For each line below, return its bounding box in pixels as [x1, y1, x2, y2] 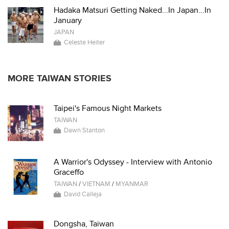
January [54, 15, 82, 26]
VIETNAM [82, 180, 110, 188]
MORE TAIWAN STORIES [8, 73, 111, 84]
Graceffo [54, 167, 84, 177]
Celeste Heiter [64, 38, 105, 47]
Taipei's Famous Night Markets [54, 103, 162, 113]
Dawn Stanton [64, 126, 105, 134]
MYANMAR [116, 180, 148, 188]
